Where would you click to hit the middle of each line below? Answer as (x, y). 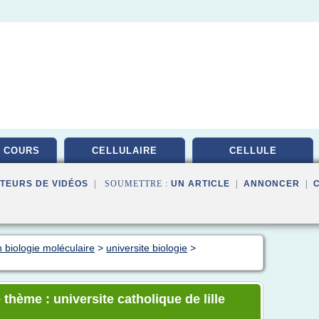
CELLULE (253, 151)
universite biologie (147, 248)
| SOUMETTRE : (130, 184)
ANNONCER (272, 184)
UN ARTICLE (200, 184)
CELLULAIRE (125, 151)
